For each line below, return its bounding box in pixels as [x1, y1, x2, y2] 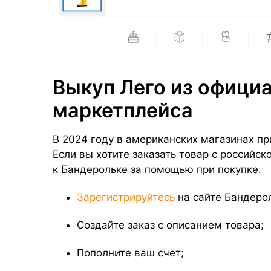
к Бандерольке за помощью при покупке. [53, 163, 264, 176]
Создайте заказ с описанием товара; [77, 218, 264, 231]
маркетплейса [53, 99, 193, 123]
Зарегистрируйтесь [77, 191, 175, 204]
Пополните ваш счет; [77, 246, 184, 259]
